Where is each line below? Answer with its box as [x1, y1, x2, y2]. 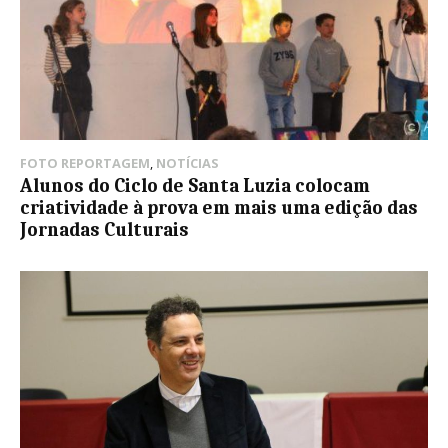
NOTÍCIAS [156, 154, 219, 173]
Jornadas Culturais [20, 219, 189, 242]
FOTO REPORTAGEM [20, 154, 150, 173]
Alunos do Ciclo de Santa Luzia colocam [20, 175, 370, 198]
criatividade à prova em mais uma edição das [20, 197, 418, 220]
